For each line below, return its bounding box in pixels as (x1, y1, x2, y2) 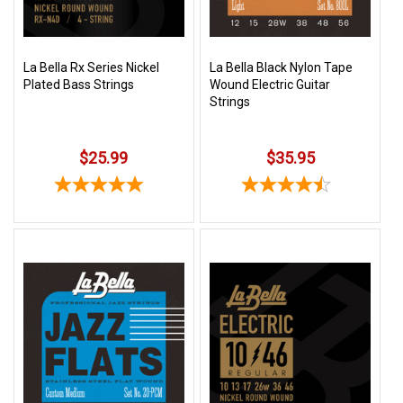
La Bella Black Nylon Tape (210, 60, 354, 76)
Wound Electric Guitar (210, 77, 331, 93)
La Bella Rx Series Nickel (23, 60, 159, 76)
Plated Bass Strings (23, 77, 134, 93)
